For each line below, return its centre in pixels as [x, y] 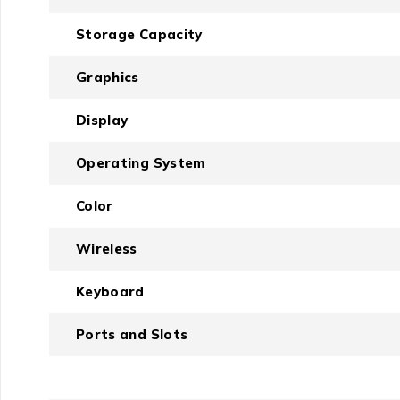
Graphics [107, 78]
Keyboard [110, 292]
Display [102, 121]
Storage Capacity [139, 35]
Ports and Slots [132, 335]
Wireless [106, 249]
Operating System [141, 163]
